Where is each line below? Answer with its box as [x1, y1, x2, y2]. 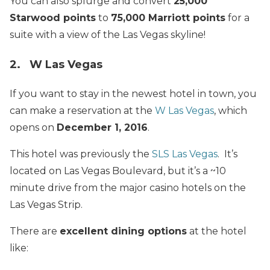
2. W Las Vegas [10, 58, 102, 72]
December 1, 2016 [57, 122, 148, 134]
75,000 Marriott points [111, 12, 225, 24]
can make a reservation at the [10, 105, 155, 117]
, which [214, 105, 247, 117]
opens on [10, 122, 57, 134]
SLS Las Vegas [152, 148, 218, 160]
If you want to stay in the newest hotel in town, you [10, 88, 257, 100]
